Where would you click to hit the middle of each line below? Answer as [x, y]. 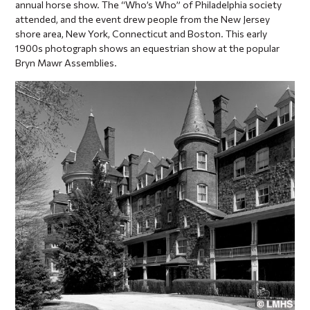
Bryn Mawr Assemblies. [66, 63]
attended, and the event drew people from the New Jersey [143, 19]
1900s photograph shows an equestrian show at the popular [148, 48]
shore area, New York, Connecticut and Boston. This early [142, 34]
